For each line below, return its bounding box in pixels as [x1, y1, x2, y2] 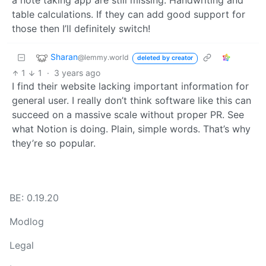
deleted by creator [137, 54, 193, 62]
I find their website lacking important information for [12, 80, 249, 93]
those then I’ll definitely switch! [12, 23, 150, 35]
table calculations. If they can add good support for [12, 8, 245, 21]
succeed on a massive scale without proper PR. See [12, 109, 244, 121]
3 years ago [53, 68, 100, 78]
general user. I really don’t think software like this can [12, 94, 251, 107]
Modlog [9, 216, 44, 228]
